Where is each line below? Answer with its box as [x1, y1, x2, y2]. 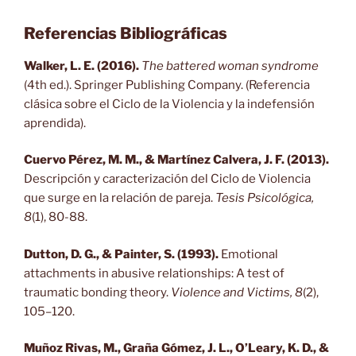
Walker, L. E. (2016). [24, 58, 139, 73]
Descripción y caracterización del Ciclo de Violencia [24, 172, 311, 187]
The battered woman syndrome [141, 58, 319, 73]
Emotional [219, 246, 278, 261]
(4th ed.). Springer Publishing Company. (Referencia [24, 77, 310, 92]
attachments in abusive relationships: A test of [24, 265, 284, 281]
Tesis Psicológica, [215, 191, 314, 206]
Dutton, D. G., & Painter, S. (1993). [24, 246, 219, 261]
